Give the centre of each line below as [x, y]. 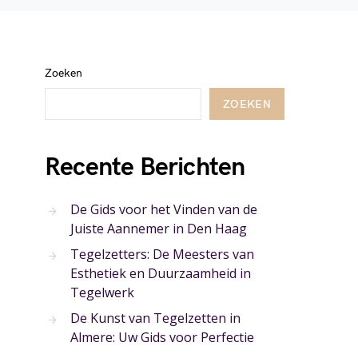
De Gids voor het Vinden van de [164, 209]
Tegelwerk [102, 292]
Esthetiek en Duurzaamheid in [161, 273]
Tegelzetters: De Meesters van [162, 254]
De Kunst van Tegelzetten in [155, 318]
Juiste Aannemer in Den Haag [159, 229]
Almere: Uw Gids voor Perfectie [162, 337]
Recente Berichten [145, 167]
